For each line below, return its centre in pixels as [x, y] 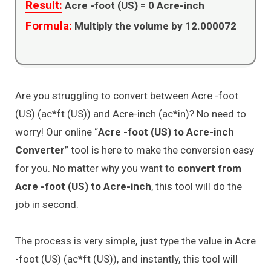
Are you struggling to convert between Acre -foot [127, 95]
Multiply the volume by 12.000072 [155, 26]
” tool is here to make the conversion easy [159, 150]
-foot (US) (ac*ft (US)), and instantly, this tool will [126, 259]
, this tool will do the [197, 186]
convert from [209, 168]
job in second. [47, 204]
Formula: [49, 25]
